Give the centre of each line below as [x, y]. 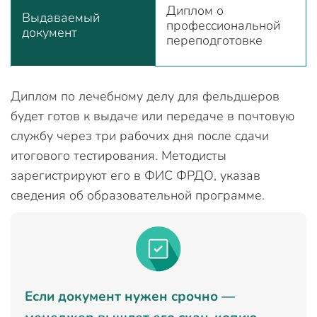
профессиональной [223, 25]
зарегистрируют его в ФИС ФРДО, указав [136, 175]
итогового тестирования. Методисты [119, 156]
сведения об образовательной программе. [138, 195]
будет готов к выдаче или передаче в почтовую [152, 116]
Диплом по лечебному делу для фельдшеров [145, 96]
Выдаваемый [61, 18]
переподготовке [214, 40]
